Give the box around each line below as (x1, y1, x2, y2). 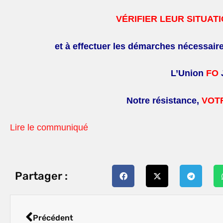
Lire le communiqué (10, 122, 88, 132)
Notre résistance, (126, 95, 202, 106)
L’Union (171, 68, 204, 79)
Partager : (15, 169, 68, 183)
